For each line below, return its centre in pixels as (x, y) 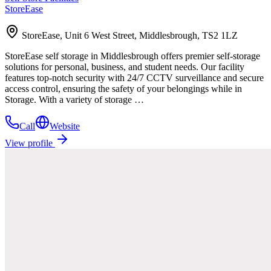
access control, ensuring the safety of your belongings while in (123, 88)
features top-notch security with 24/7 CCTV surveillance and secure (134, 77)
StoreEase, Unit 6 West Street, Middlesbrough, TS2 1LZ (130, 35)
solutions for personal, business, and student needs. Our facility (125, 67)
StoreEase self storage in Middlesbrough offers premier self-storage (132, 56)
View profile (30, 143)
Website (65, 126)
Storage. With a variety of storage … (74, 99)
